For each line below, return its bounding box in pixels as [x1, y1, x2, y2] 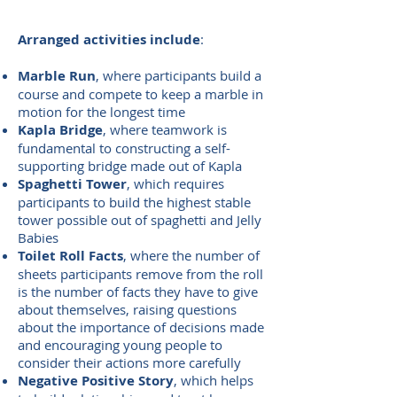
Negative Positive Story [18, 371, 174, 390]
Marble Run [18, 66, 96, 85]
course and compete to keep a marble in [18, 85, 263, 103]
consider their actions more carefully [18, 354, 241, 371]
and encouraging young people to [18, 336, 222, 354]
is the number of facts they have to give [18, 283, 258, 300]
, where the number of [123, 246, 260, 264]
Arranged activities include [18, 30, 200, 49]
